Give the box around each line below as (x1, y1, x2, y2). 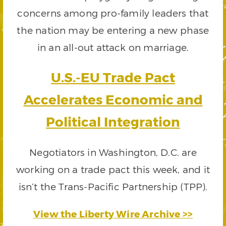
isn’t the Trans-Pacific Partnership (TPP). (18, 180, 208, 192)
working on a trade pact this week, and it (16, 163, 210, 175)
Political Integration (46, 113, 180, 129)
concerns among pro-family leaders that (17, 7, 209, 19)
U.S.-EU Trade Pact (51, 69, 175, 85)
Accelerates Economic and (23, 91, 203, 107)
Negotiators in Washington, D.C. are (29, 146, 197, 158)
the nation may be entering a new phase (17, 24, 209, 36)
